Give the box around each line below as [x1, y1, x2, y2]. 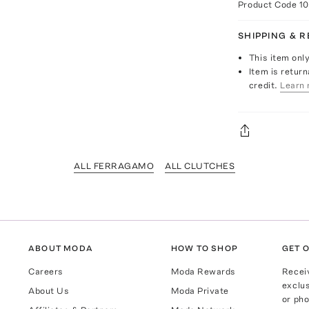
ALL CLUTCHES [165, 160, 235, 171]
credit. [248, 79, 278, 90]
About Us [28, 285, 70, 296]
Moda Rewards [170, 266, 236, 277]
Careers [28, 266, 63, 277]
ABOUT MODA [28, 243, 94, 253]
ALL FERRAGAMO [74, 160, 154, 171]
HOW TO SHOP [170, 243, 238, 253]
